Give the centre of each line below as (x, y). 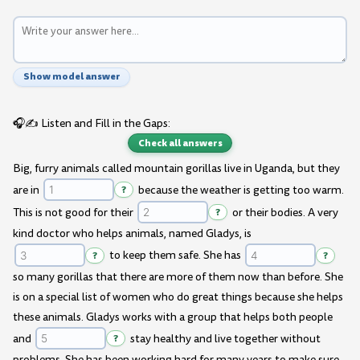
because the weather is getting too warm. (239, 190)
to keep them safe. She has (175, 256)
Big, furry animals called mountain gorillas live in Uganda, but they (176, 168)
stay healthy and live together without (224, 338)
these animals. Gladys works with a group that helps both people (173, 317)
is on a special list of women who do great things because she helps (178, 297)
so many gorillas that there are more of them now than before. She (178, 276)
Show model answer (72, 77)
